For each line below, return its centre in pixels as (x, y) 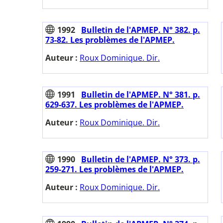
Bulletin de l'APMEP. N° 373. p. (141, 160)
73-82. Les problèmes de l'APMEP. (110, 40)
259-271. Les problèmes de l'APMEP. (114, 169)
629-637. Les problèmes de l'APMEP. (114, 105)
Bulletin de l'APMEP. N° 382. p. (141, 30)
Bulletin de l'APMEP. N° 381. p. (141, 95)
